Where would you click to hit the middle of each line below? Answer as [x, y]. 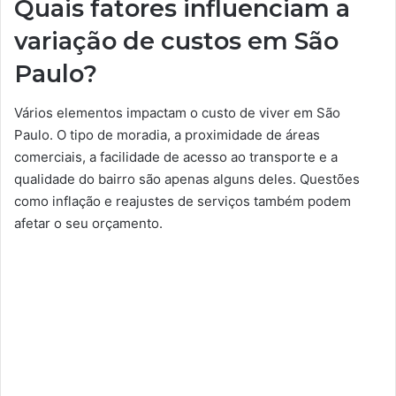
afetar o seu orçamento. [88, 223]
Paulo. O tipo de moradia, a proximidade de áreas [167, 135]
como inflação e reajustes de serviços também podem [183, 201]
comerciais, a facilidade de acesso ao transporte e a [176, 157]
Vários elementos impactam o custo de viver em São [177, 113]
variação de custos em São [176, 41]
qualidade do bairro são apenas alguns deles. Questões [187, 179]
